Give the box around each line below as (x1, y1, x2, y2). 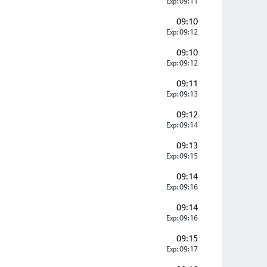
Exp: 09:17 (165, 245, 198, 253)
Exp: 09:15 (165, 152, 198, 160)
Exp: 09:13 (165, 90, 198, 98)
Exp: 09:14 (165, 121, 198, 129)
